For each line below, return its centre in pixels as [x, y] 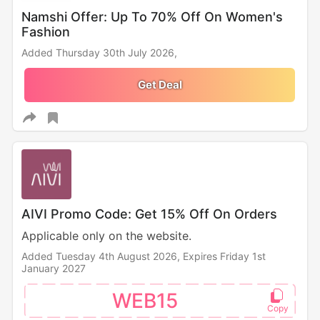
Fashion [45, 32]
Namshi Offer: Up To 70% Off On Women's [152, 17]
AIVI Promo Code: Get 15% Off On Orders [149, 214]
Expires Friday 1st [224, 256]
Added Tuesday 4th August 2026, [102, 256]
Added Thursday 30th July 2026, [99, 53]
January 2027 [53, 269]
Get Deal [160, 85]
